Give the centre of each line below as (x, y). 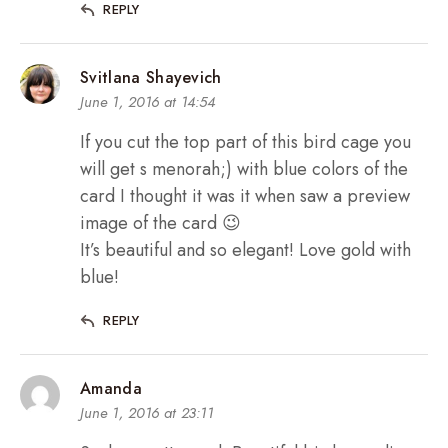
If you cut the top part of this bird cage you (245, 142)
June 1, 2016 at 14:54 (147, 102)
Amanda (111, 389)
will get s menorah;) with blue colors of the (244, 169)
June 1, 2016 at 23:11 (147, 413)
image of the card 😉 (160, 223)
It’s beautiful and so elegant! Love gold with (245, 250)
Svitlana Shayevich (151, 78)
